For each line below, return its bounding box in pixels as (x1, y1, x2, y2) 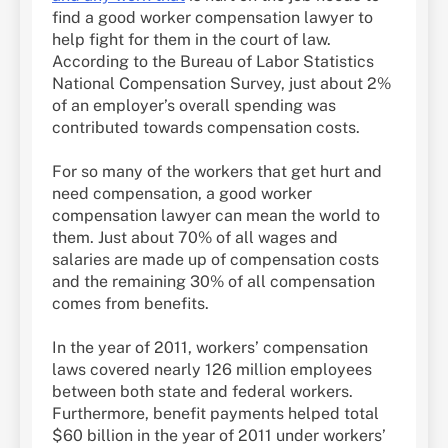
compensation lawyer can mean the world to (52, 205, 380, 225)
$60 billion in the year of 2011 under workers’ (52, 425, 386, 445)
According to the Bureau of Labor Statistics (52, 51, 374, 71)
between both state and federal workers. (52, 381, 353, 401)
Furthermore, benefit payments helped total (52, 403, 379, 423)
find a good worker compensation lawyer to (52, 7, 373, 27)
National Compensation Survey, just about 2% (52, 73, 391, 93)
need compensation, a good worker (52, 183, 312, 203)
